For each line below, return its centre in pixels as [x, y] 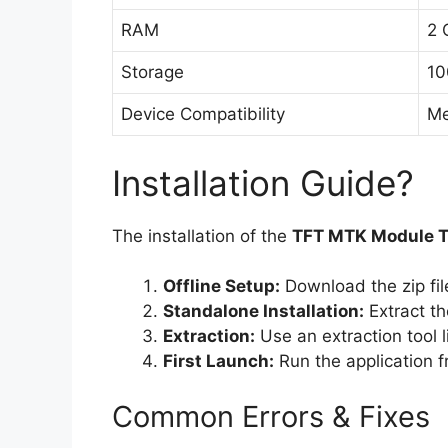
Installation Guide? [263, 182]
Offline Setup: [221, 286]
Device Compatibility [203, 114]
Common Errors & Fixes [271, 416]
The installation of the [202, 235]
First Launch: [218, 361]
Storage [152, 72]
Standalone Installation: [263, 311]
